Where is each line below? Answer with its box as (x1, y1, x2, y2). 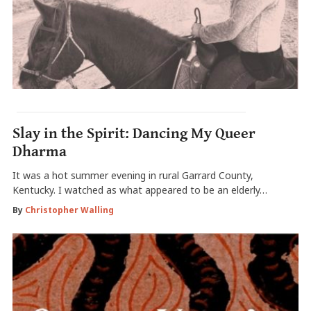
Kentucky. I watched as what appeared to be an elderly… (12, 183, 267, 196)
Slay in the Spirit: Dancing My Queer (12, 124, 255, 142)
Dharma (12, 142, 67, 160)
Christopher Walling (24, 203, 114, 216)
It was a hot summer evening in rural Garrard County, (12, 168, 253, 182)
